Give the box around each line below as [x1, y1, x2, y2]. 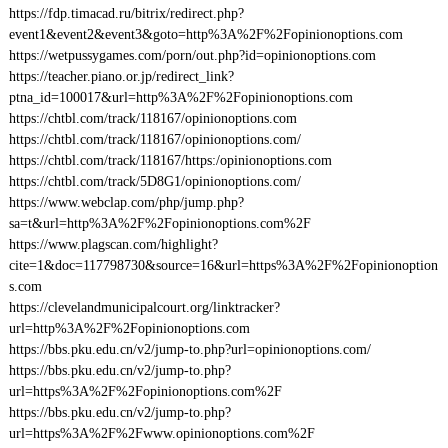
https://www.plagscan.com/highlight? [8, 237, 218, 252]
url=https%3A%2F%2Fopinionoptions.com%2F [8, 384, 282, 399]
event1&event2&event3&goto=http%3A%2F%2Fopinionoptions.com [8, 27, 403, 42]
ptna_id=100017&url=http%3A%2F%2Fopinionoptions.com [8, 90, 353, 105]
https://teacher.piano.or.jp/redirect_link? [8, 69, 234, 84]
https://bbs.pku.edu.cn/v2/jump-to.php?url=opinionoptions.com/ [8, 342, 371, 357]
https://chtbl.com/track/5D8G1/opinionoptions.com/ [8, 174, 301, 189]
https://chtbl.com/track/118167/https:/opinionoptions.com [8, 153, 332, 168]
